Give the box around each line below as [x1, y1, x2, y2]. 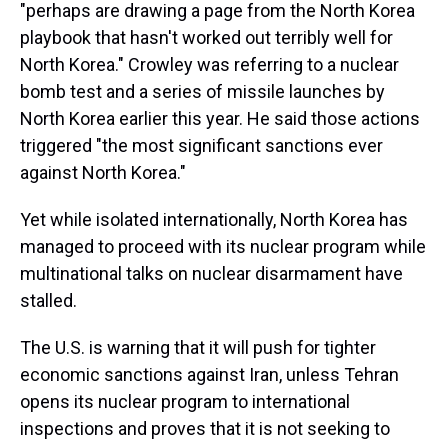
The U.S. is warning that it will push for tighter [20, 337, 376, 358]
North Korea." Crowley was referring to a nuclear [20, 54, 399, 75]
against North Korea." [20, 162, 186, 183]
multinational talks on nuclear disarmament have [20, 263, 403, 284]
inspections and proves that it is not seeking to [20, 418, 390, 439]
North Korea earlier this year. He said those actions [20, 108, 420, 129]
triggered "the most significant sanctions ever [20, 135, 383, 156]
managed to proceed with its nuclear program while [20, 236, 426, 257]
